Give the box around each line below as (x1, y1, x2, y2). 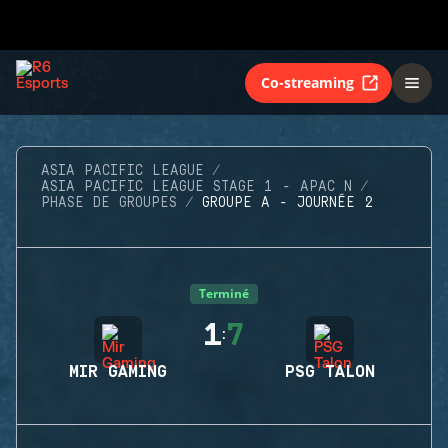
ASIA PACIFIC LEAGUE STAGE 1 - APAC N (41, 179, 352, 195)
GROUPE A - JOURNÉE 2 (202, 195, 373, 211)
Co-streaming (261, 72, 354, 92)
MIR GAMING (69, 363, 167, 381)
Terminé (199, 285, 249, 302)
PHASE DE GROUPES (41, 195, 177, 211)
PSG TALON (285, 363, 375, 381)
